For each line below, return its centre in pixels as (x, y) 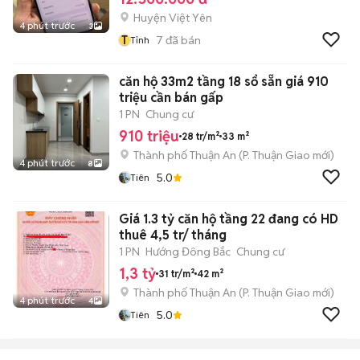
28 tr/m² (200, 136)
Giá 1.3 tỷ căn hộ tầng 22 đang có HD (229, 219)
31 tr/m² (176, 273)
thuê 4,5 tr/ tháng (173, 235)
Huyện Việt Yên (173, 18)
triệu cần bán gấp (171, 98)
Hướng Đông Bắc (188, 252)
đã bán (182, 40)
